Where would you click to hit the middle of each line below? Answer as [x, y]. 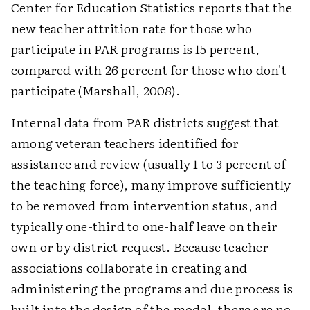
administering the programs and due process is [152, 288]
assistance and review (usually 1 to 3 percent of [149, 164]
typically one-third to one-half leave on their [145, 226]
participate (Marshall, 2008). [95, 90]
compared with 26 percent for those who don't [149, 70]
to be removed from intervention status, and [145, 205]
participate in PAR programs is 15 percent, [136, 49]
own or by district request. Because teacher [140, 247]
